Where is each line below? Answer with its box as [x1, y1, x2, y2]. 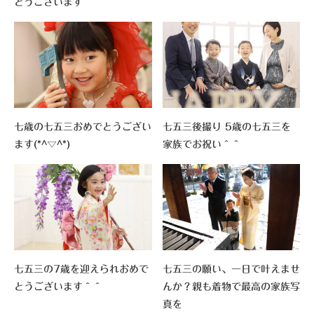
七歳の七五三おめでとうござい [14, 121, 151, 132]
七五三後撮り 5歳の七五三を [162, 121, 291, 132]
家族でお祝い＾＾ [162, 139, 241, 149]
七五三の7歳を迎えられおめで [14, 264, 149, 274]
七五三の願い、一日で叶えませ [162, 264, 300, 274]
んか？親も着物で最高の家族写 [162, 281, 300, 292]
